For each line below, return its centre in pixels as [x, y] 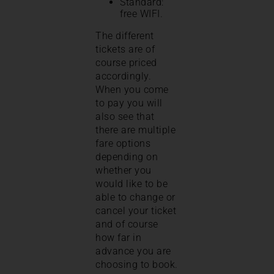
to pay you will [129, 103]
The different [125, 36]
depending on [127, 157]
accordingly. [123, 76]
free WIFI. [141, 14]
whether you [124, 171]
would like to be [131, 184]
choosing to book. [137, 265]
